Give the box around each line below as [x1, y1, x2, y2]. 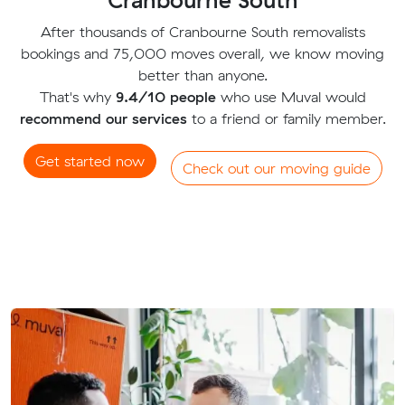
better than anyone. [137, 65, 268, 84]
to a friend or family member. [186, 108, 386, 127]
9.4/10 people [115, 87, 216, 106]
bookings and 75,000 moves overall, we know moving [21, 43, 384, 62]
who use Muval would [215, 87, 366, 106]
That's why [39, 87, 116, 106]
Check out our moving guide [182, 158, 371, 177]
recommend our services [19, 108, 187, 127]
